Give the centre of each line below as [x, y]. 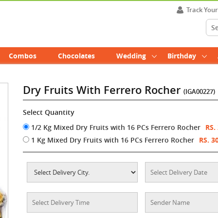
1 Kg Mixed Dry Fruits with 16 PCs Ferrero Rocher [112, 140]
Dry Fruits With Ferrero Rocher [103, 90]
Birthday [182, 56]
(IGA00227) [200, 91]
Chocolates [76, 56]
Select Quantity [49, 112]
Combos [23, 56]
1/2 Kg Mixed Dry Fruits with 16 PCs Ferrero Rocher [115, 127]
